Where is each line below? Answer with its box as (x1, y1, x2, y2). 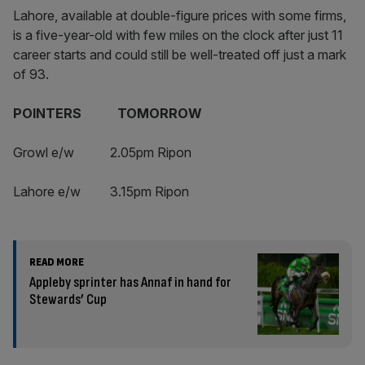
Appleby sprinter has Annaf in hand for (29, 274, 231, 291)
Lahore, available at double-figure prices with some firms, (13, 7, 346, 24)
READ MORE (29, 255, 84, 269)
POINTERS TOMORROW (13, 105, 202, 121)
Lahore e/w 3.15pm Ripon (13, 183, 189, 200)
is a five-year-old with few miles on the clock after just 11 (13, 27, 343, 43)
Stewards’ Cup (29, 291, 107, 308)
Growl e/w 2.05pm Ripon (13, 144, 191, 161)
